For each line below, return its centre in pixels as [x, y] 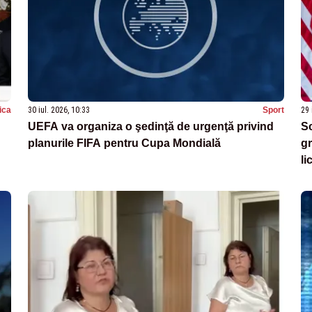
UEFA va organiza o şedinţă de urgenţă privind [151, 126]
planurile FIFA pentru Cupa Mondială [124, 143]
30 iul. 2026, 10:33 [59, 110]
